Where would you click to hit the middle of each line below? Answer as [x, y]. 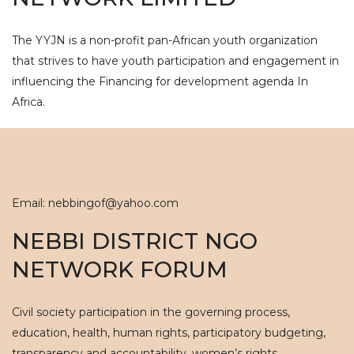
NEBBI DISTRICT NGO [135, 241]
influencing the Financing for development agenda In [160, 81]
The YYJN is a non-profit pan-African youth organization [165, 40]
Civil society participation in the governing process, [151, 312]
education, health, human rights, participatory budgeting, [169, 333]
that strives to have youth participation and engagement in [175, 61]
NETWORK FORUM [120, 269]
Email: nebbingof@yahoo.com [95, 203]
